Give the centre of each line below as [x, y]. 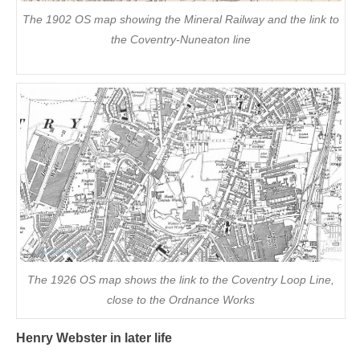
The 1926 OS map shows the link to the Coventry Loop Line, [180, 279]
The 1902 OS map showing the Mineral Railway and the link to [180, 19]
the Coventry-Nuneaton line [180, 39]
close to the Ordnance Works [180, 299]
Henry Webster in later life [94, 337]
